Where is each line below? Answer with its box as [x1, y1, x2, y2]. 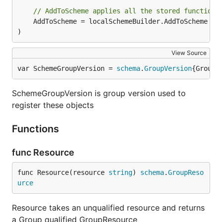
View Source [171, 49, 207, 56]
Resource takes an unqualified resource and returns [12, 203, 205, 213]
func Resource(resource [17, 168, 109, 176]
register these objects [12, 100, 94, 110]
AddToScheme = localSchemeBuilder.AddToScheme [17, 17, 33, 25]
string [109, 168, 132, 176]
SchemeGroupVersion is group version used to [12, 88, 186, 98]
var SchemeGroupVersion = [17, 64, 116, 72]
